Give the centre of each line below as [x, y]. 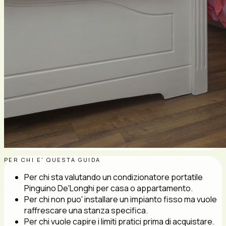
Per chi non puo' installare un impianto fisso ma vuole [121, 199]
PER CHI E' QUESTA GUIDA [52, 160]
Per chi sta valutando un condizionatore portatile [114, 177]
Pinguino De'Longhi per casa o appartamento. [108, 188]
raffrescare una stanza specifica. [86, 210]
